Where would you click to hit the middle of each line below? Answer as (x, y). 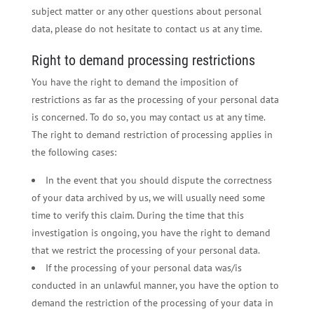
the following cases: (74, 152)
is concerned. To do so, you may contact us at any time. (148, 117)
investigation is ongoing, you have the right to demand (151, 233)
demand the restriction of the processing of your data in (152, 303)
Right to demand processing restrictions (143, 61)
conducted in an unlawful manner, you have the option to (155, 286)
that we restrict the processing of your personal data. (145, 251)
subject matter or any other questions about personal (146, 12)
